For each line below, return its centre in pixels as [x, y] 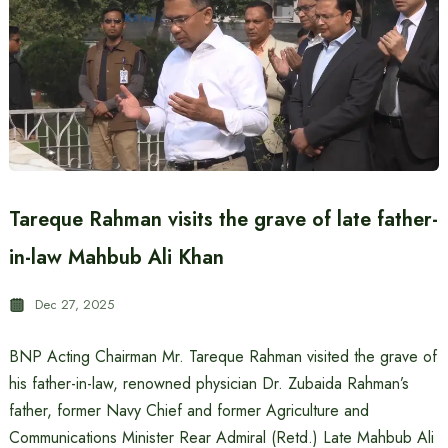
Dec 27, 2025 [74, 304]
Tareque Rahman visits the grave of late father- [223, 219]
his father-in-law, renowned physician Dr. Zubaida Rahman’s [208, 383]
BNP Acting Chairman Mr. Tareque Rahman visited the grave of [222, 356]
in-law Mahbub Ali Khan [116, 257]
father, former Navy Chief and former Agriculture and [188, 410]
